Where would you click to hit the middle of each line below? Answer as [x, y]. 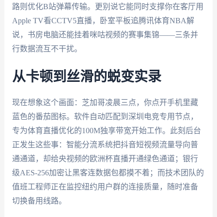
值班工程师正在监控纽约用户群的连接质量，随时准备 [105, 186]
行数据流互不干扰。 [47, 49]
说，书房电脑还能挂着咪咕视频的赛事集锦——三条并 [105, 35]
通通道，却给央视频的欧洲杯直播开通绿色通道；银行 [105, 158]
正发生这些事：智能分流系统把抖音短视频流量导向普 [105, 144]
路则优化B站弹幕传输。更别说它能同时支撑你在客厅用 [108, 7]
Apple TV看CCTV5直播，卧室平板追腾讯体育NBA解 [103, 21]
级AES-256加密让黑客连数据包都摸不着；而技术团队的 [108, 172]
